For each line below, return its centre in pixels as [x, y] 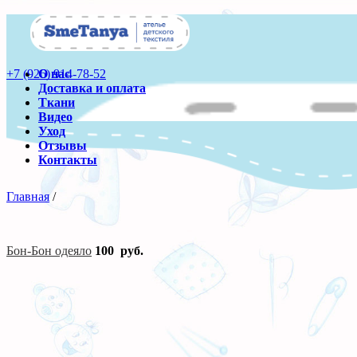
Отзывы [63, 146]
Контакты [68, 160]
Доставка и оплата [92, 88]
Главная [28, 196]
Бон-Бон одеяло [49, 251]
